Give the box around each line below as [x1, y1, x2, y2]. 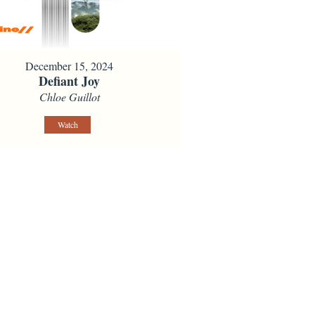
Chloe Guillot [39, 89, 100, 104]
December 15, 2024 [25, 58, 114, 73]
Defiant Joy [39, 71, 101, 90]
